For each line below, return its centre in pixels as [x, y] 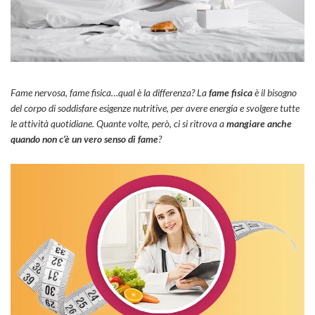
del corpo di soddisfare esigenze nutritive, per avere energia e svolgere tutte [155, 108]
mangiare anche [259, 123]
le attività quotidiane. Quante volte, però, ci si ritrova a [118, 123]
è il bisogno [275, 92]
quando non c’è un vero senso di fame [84, 139]
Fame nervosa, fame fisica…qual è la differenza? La [110, 92]
